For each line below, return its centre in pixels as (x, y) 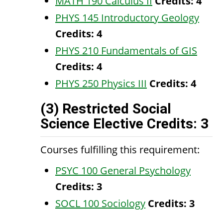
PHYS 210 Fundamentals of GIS (126, 51)
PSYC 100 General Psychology (123, 170)
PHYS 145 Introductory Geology (127, 18)
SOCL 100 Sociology (100, 203)
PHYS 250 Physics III (101, 83)
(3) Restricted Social (106, 109)
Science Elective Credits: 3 (124, 124)
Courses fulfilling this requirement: (120, 150)
